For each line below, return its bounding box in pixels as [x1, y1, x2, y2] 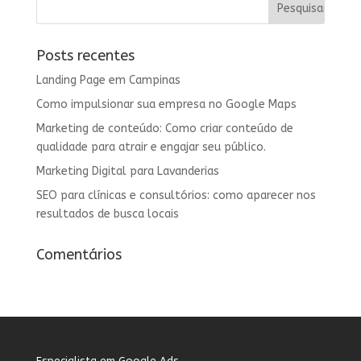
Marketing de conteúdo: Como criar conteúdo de [35, 122, 293, 135]
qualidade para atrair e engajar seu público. [35, 140, 266, 154]
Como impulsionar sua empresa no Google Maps [35, 98, 297, 111]
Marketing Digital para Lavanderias [35, 164, 219, 178]
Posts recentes [35, 47, 135, 64]
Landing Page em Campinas [35, 73, 180, 87]
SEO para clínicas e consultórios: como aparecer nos [35, 189, 316, 202]
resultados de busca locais [35, 207, 179, 221]
